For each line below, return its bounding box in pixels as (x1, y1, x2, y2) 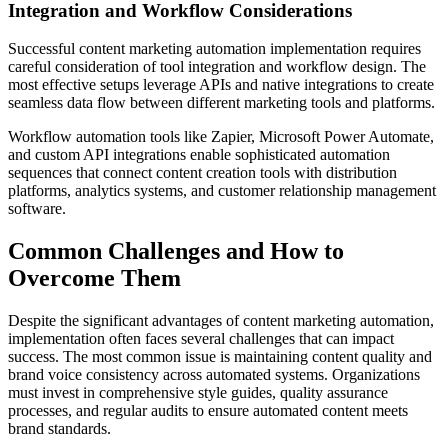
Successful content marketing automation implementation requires (8, 40, 421, 58)
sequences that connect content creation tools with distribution (8, 164, 397, 182)
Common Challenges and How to (8, 238, 344, 265)
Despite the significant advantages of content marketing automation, (8, 312, 434, 330)
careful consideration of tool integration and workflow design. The (8, 58, 426, 76)
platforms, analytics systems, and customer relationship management (8, 182, 436, 200)
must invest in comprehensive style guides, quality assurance (8, 384, 388, 402)
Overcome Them (8, 265, 181, 292)
